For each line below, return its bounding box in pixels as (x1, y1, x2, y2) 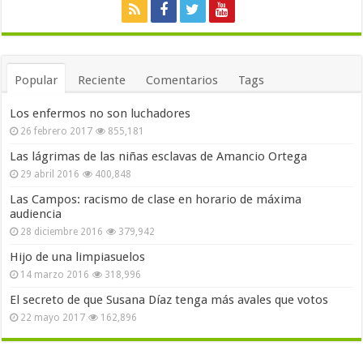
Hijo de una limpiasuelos (10, 249, 146, 264)
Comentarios (146, 72, 219, 88)
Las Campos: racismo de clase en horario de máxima (10, 191, 302, 207)
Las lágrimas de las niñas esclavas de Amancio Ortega (10, 148, 308, 164)
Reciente (78, 72, 126, 88)
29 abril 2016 (20, 168, 80, 180)
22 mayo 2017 (20, 311, 86, 323)
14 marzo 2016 (20, 268, 90, 280)
